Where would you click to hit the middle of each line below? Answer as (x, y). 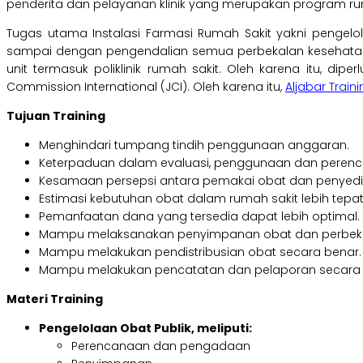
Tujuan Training (56, 116)
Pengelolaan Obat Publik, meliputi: (145, 329)
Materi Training (55, 299)
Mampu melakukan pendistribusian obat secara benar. (200, 252)
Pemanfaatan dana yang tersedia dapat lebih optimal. (199, 217)
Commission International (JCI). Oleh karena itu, (146, 87)
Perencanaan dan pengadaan (161, 346)
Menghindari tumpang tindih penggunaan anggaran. (194, 145)
